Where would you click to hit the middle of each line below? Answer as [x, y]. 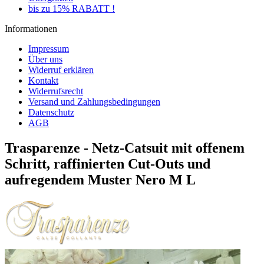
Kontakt [43, 80]
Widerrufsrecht [56, 91]
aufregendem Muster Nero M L [100, 179]
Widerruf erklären [61, 70]
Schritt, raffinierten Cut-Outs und [108, 164]
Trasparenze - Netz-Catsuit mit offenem [125, 148]
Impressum [49, 49]
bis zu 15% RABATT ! [72, 9]
